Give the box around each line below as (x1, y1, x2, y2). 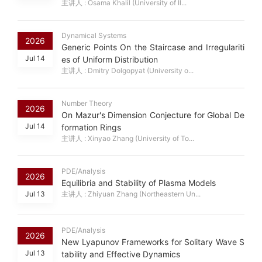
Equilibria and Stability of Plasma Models (61, 178, 216, 188)
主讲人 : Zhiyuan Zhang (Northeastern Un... (61, 189, 201, 199)
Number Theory (61, 99, 112, 108)
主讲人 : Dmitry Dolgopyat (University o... (61, 66, 194, 75)
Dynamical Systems (61, 31, 126, 40)
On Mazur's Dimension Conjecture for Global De (61, 110, 244, 120)
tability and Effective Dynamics (61, 249, 180, 260)
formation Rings (61, 122, 121, 133)
